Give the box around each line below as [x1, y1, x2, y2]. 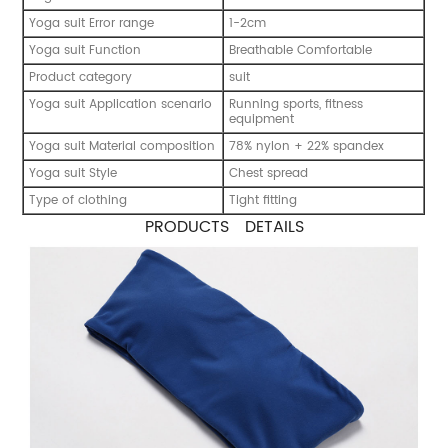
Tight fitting [229, 190, 298, 210]
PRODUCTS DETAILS [144, 213, 304, 240]
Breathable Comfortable [229, 40, 373, 60]
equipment [229, 109, 295, 129]
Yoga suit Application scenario [29, 94, 213, 114]
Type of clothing [29, 190, 128, 210]
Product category [29, 67, 133, 87]
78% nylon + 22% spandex [229, 136, 385, 156]
